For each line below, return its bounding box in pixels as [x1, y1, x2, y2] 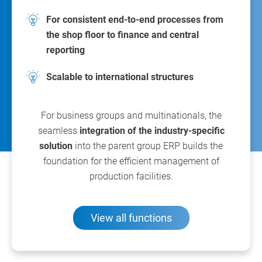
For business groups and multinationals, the [40, 110, 222, 122]
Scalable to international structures [46, 71, 194, 83]
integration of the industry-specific [79, 125, 225, 137]
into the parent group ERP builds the [73, 140, 223, 152]
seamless [37, 125, 80, 137]
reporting [46, 44, 85, 56]
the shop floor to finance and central [46, 29, 199, 41]
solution [39, 140, 73, 152]
